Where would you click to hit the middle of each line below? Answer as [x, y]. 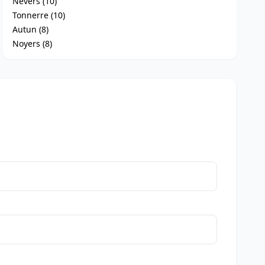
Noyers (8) [33, 43]
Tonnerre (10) [39, 15]
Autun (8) [31, 29]
